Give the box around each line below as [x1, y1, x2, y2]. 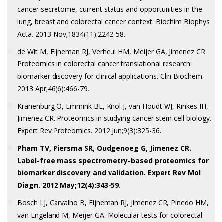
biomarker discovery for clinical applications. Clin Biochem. [17, 71, 204, 81]
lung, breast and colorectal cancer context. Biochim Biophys [17, 17, 210, 26]
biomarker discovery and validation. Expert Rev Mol [17, 168, 201, 177]
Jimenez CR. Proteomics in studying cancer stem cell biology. [17, 113, 211, 123]
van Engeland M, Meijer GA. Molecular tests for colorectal [17, 210, 202, 220]
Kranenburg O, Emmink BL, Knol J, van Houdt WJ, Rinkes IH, [17, 101, 208, 111]
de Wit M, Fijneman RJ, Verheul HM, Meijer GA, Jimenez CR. [17, 47, 207, 56]
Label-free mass [17, 156, 78, 165]
